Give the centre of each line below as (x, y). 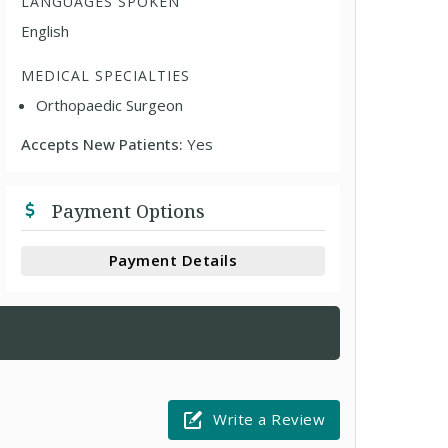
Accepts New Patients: (104, 143)
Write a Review (269, 419)
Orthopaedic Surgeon (110, 104)
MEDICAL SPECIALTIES (106, 75)
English (45, 30)
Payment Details (173, 260)
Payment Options (126, 210)
